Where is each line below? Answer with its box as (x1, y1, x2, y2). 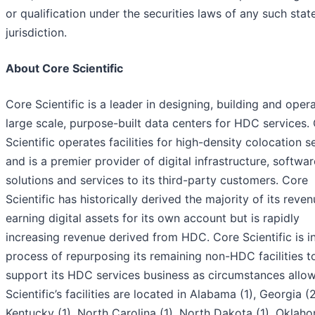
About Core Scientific (6, 61, 123, 76)
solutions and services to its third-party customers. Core (6, 173, 308, 188)
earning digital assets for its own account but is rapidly (6, 211, 300, 226)
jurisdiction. (6, 25, 67, 40)
